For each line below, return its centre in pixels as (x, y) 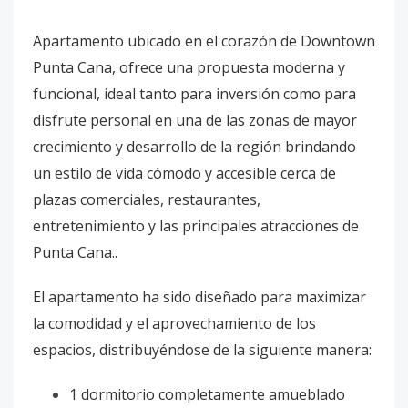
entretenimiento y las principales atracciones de (196, 226)
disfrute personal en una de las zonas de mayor (195, 120)
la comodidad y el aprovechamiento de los (174, 323)
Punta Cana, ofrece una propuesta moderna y (189, 67)
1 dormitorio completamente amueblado (207, 394)
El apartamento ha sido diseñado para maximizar (199, 297)
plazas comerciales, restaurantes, (147, 199)
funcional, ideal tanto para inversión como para (194, 94)
